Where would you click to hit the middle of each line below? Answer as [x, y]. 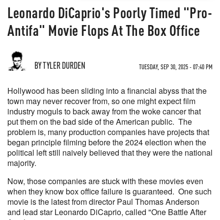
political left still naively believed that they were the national [110, 152]
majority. [23, 163]
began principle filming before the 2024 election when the [107, 142]
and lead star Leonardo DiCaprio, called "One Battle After [107, 212]
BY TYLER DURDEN [60, 65]
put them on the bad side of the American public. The [100, 122]
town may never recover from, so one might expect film [101, 101]
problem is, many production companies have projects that [108, 132]
